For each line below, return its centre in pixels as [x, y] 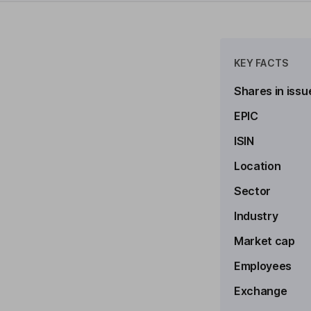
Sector [253, 191]
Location [258, 166]
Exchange [261, 291]
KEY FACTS [261, 63]
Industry [256, 216]
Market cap [264, 241]
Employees [263, 266]
